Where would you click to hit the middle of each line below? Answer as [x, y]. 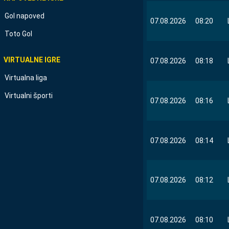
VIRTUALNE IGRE [32, 60]
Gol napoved [25, 16]
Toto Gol [19, 33]
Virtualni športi [29, 95]
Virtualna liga [26, 77]
